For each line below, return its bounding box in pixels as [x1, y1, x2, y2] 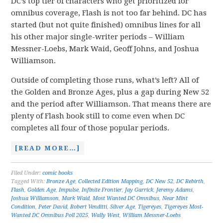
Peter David [38, 204, 68, 210]
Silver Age [110, 204, 135, 210]
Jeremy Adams [156, 187, 193, 193]
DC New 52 [146, 178, 174, 185]
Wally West [91, 212, 120, 219]
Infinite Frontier [82, 187, 122, 193]
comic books [42, 170, 73, 176]
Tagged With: [11, 178, 47, 185]
